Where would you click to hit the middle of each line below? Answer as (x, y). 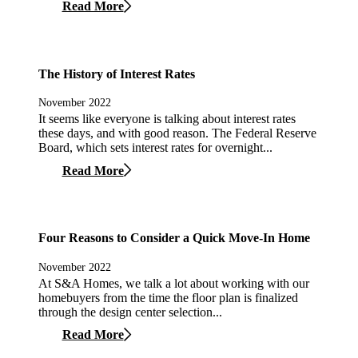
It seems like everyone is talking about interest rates (167, 119)
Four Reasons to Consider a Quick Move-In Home (174, 238)
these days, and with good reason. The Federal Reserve (177, 133)
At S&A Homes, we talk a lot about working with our (174, 283)
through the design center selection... (130, 312)
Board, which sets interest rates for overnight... (155, 148)
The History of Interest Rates (117, 74)
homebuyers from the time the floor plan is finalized (168, 297)
